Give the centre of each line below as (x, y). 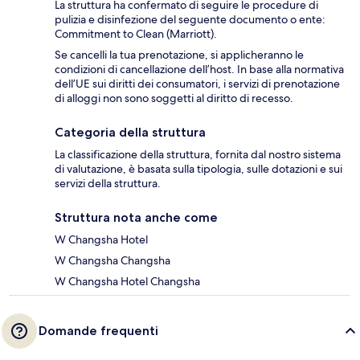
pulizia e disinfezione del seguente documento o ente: (190, 19)
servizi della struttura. (108, 183)
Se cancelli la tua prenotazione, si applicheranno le (179, 54)
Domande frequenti (98, 330)
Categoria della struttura (130, 132)
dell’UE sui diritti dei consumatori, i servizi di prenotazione (197, 83)
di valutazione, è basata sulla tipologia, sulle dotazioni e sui (198, 168)
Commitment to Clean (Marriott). (136, 33)
